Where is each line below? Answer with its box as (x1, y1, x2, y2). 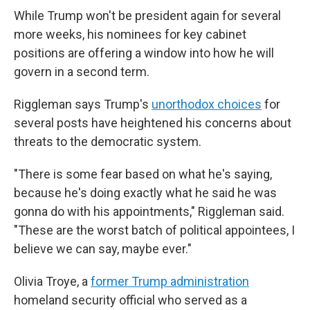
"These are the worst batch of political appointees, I (14, 223, 295, 237)
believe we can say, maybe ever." (14, 241, 192, 256)
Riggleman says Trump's (14, 97, 152, 111)
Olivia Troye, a (14, 274, 91, 289)
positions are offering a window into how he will (14, 46, 274, 60)
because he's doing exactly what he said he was (14, 185, 277, 200)
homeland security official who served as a (14, 293, 247, 307)
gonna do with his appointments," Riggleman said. (14, 204, 284, 219)
